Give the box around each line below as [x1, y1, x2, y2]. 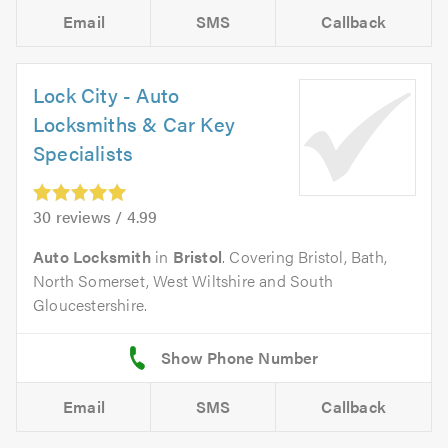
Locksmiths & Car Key [33, 109, 235, 139]
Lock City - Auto [33, 80, 180, 110]
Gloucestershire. [33, 293, 148, 317]
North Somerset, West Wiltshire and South [33, 269, 333, 293]
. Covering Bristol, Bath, [222, 245, 388, 269]
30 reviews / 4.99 [33, 205, 158, 229]
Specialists [33, 138, 134, 168]
